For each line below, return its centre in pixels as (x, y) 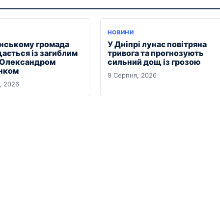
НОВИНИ (121, 32)
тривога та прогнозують (156, 53)
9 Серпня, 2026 (132, 75)
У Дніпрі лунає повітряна (157, 44)
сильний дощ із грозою (154, 62)
